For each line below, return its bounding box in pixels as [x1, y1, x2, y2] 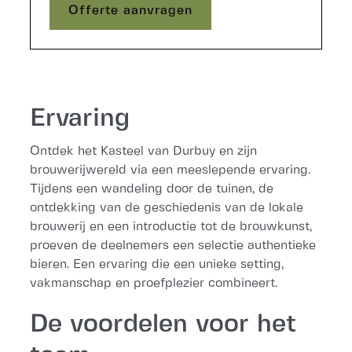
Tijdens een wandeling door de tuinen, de [30, 183, 274, 195]
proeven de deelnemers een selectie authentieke [30, 240, 317, 251]
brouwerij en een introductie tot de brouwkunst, [30, 221, 313, 233]
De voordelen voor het [30, 313, 297, 336]
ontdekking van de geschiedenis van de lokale [30, 202, 304, 214]
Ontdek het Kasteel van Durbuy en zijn [30, 145, 258, 157]
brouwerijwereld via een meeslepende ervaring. [30, 164, 311, 176]
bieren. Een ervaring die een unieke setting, [30, 258, 284, 270]
